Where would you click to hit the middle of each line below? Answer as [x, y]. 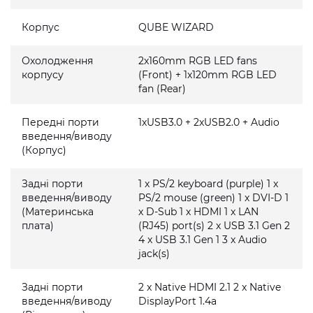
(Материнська [58, 212]
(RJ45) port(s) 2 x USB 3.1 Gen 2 [214, 226]
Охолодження [57, 61]
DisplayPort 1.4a [178, 301]
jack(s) [154, 254]
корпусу [43, 75]
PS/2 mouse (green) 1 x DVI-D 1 [214, 198]
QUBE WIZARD [176, 27]
